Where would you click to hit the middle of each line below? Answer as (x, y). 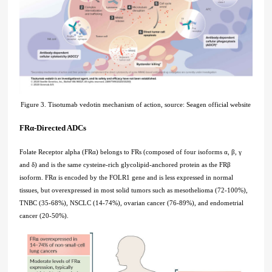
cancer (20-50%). (44, 216)
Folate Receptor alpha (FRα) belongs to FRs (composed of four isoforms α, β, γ (131, 152)
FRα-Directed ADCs (53, 128)
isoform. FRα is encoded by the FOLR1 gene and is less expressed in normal (127, 178)
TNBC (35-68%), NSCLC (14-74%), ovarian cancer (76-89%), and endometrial (132, 203)
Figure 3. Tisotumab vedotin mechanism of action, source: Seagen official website (136, 105)
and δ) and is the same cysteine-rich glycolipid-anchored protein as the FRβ (125, 165)
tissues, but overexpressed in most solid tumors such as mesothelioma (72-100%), (134, 190)
